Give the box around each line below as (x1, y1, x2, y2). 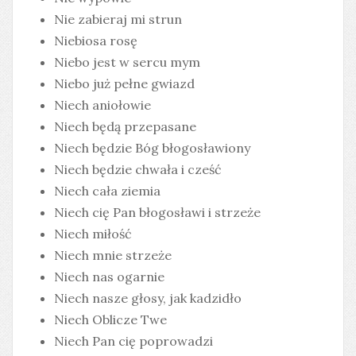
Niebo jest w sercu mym (54, 54, 200, 70)
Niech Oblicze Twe (54, 311, 167, 327)
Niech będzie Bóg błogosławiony (54, 140, 250, 156)
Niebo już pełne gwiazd (54, 75, 195, 91)
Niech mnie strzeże (54, 247, 172, 263)
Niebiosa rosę (54, 33, 137, 48)
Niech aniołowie (54, 97, 151, 113)
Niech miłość (54, 226, 132, 242)
